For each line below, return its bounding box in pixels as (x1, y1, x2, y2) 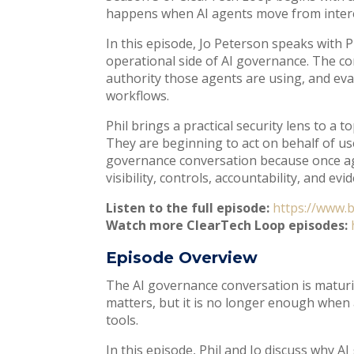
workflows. (106, 87, 173, 105)
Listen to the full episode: (106, 199, 270, 217)
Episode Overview (106, 248, 258, 268)
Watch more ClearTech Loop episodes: (106, 217, 348, 235)
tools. (106, 311, 142, 330)
